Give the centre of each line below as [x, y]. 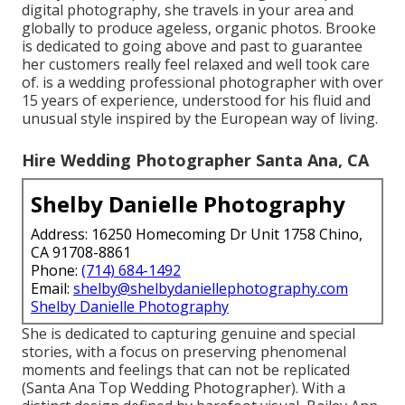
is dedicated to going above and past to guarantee [192, 46]
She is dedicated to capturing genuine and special [188, 333]
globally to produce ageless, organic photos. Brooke [199, 28]
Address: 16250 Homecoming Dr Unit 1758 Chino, [197, 234]
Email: [52, 288]
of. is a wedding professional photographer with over [202, 82]
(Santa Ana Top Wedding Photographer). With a [184, 387]
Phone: [56, 270]
